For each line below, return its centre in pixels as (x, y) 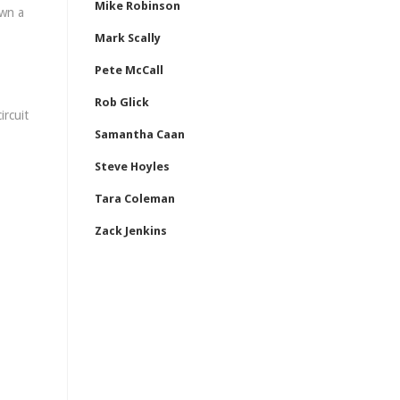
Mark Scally (128, 38)
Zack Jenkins (131, 231)
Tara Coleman (135, 199)
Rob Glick (122, 102)
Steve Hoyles (132, 167)
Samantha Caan (140, 134)
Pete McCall (129, 70)
